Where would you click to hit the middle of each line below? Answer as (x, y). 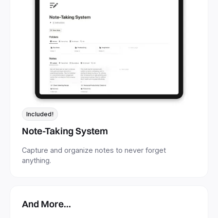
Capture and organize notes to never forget (94, 150)
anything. (36, 160)
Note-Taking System (65, 131)
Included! (40, 114)
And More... (46, 204)
